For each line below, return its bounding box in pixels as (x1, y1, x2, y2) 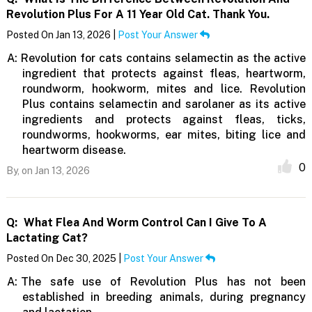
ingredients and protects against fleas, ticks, (22, 113, 306, 127)
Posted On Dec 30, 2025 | (6, 253, 123, 265)
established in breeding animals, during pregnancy (22, 290, 306, 304)
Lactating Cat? (6, 231, 88, 245)
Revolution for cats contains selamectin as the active (20, 52, 306, 65)
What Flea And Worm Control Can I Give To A (20, 216, 267, 230)
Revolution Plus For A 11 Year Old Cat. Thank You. (6, 8, 270, 22)
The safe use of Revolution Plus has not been (20, 275, 306, 289)
